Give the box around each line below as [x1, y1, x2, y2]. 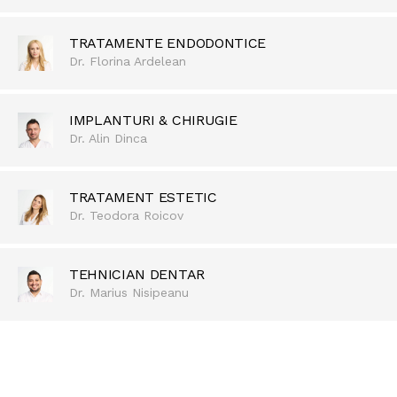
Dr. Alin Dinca [69, 130, 147, 145]
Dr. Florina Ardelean [69, 53, 186, 68]
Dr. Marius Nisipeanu [69, 284, 189, 300]
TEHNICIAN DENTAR [69, 265, 205, 283]
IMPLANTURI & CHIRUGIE [69, 111, 237, 128]
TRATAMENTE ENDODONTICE [69, 34, 266, 51]
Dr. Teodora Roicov [69, 207, 183, 222]
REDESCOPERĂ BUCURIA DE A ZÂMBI [88, 374, 309, 389]
